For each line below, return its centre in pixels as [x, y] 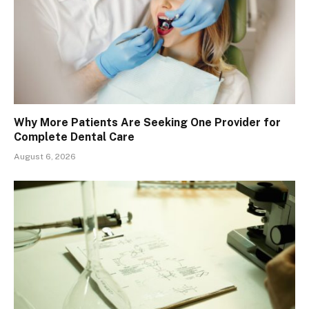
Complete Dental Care [74, 137]
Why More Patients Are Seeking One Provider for [147, 122]
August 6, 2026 [45, 156]
